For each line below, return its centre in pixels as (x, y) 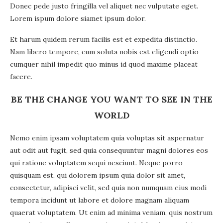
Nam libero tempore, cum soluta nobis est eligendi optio (104, 52)
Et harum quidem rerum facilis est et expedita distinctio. (104, 39)
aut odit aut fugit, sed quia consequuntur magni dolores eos (109, 150)
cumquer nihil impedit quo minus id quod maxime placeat (104, 64)
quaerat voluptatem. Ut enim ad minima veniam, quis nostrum (111, 212)
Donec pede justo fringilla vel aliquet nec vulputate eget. (104, 6)
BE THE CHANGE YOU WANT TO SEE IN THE (111, 99)
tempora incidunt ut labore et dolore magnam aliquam (100, 200)
